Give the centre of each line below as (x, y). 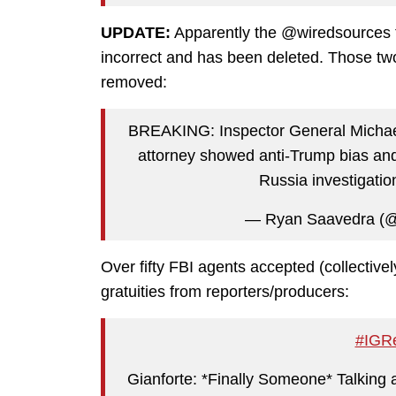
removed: (134, 83)
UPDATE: (136, 33)
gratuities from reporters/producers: (225, 292)
